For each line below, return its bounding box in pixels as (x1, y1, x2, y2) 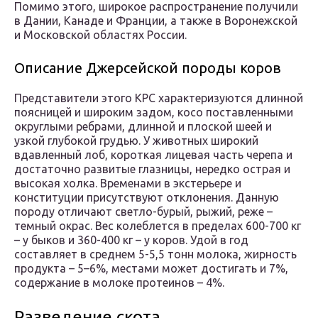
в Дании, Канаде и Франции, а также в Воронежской (14, 14, 297, 28)
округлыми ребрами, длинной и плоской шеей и (14, 120, 272, 133)
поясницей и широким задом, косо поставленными (14, 106, 293, 119)
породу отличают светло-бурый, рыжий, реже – (14, 205, 273, 219)
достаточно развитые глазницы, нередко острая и (14, 163, 290, 176)
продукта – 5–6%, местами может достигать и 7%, (14, 262, 288, 275)
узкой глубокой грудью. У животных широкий (14, 134, 258, 148)
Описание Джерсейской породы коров (14, 60, 281, 77)
